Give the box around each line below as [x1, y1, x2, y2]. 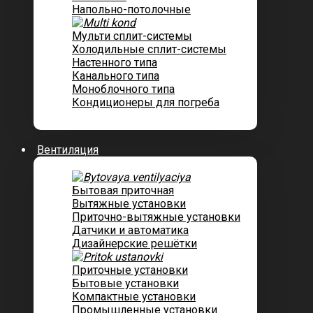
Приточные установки [72, 263, 188, 277]
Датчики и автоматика [72, 224, 189, 237]
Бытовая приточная [72, 184, 174, 197]
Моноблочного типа [72, 82, 175, 96]
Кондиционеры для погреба [72, 96, 219, 109]
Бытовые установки [72, 277, 179, 290]
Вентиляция [37, 143, 99, 156]
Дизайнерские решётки [72, 237, 197, 250]
